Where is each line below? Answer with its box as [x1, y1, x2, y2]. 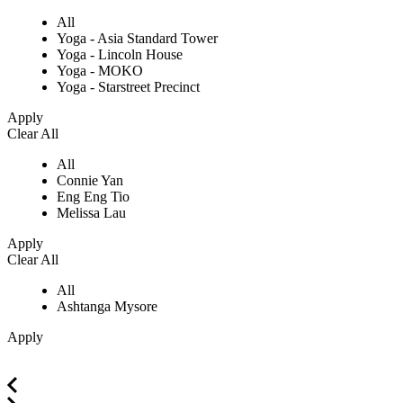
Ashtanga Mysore [57, 299, 157, 315]
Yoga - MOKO [57, 63, 143, 79]
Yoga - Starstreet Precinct [57, 79, 200, 95]
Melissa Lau [57, 205, 126, 221]
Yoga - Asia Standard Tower [57, 31, 218, 47]
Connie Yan [57, 173, 123, 189]
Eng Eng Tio [57, 189, 130, 205]
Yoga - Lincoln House [57, 47, 183, 63]
